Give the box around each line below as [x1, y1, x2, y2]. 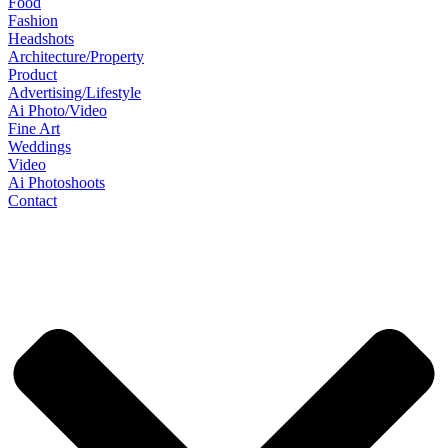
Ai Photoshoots [8, 173, 105, 191]
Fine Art [8, 119, 60, 137]
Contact [8, 191, 57, 209]
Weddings [8, 137, 71, 155]
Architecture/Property [8, 47, 144, 65]
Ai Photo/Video [8, 101, 107, 119]
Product [8, 65, 57, 83]
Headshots [8, 29, 74, 47]
